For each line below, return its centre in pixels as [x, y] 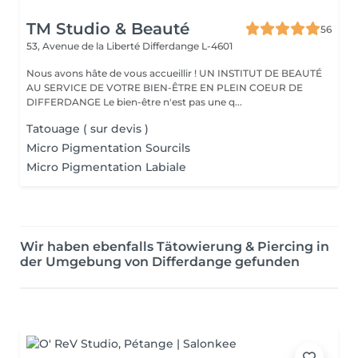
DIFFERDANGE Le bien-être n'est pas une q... [173, 102]
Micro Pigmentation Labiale [106, 167]
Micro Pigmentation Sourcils [108, 148]
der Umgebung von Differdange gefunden [160, 262]
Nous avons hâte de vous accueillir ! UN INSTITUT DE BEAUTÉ [113, 73]
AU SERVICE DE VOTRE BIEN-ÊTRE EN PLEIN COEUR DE [165, 88]
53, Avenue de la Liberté [84, 46]
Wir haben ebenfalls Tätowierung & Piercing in [175, 247]
